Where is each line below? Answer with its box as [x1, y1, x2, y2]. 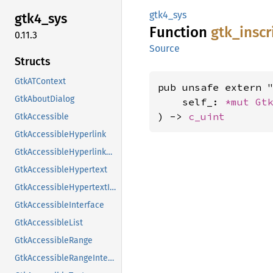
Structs [15, 54, 51, 68]
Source [149, 43, 180, 54]
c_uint [188, 110, 225, 122]
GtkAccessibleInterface [15, 199, 104, 210]
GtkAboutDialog [15, 93, 74, 104]
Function [149, 24, 211, 41]
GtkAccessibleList [15, 217, 83, 228]
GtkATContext [15, 76, 66, 87]
